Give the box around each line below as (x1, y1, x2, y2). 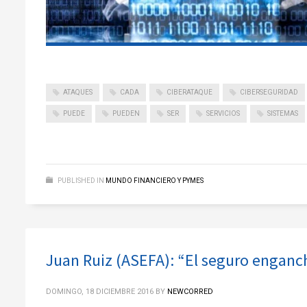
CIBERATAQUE (167, 88, 212, 96)
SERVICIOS (206, 110, 240, 118)
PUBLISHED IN (58, 177, 104, 185)
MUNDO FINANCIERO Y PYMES (106, 177, 204, 185)
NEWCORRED (167, 287, 213, 297)
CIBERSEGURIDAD (240, 88, 298, 96)
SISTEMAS (267, 110, 298, 118)
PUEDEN (112, 110, 140, 118)
